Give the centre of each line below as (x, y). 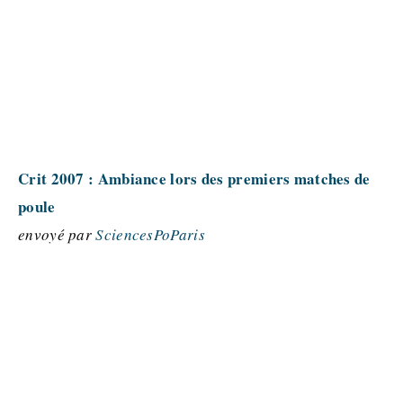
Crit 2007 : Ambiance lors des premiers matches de (194, 179)
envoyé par (57, 234)
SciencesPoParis (150, 234)
